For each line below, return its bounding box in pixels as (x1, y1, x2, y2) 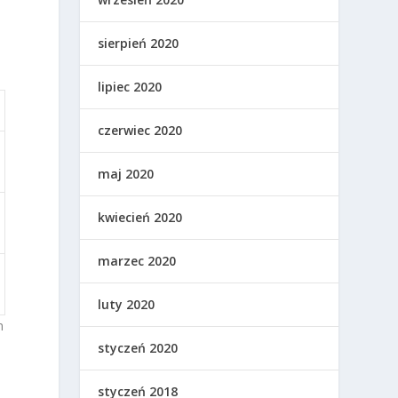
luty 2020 (98, 296, 155, 314)
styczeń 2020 (98, 339, 179, 357)
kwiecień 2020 (98, 209, 183, 227)
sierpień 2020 (98, 35, 179, 52)
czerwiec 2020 (98, 122, 183, 139)
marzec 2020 (98, 252, 177, 270)
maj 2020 (98, 165, 155, 183)
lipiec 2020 (98, 78, 163, 96)
